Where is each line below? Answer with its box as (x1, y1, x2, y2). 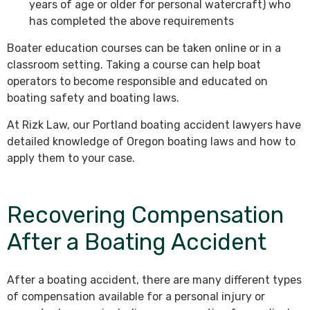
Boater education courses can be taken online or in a (7, 42, 281, 55)
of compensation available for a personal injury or (7, 290, 265, 304)
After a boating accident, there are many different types (7, 273, 302, 287)
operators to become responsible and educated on (7, 75, 268, 89)
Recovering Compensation (7, 201, 284, 229)
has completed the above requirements (29, 15, 234, 28)
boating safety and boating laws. (7, 91, 179, 105)
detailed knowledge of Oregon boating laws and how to (7, 135, 295, 149)
